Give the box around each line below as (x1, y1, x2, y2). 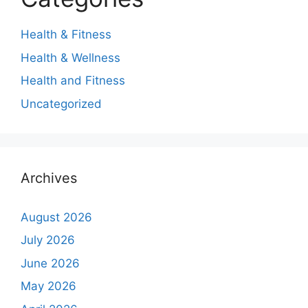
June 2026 (21, 256, 80, 270)
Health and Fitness (21, 74, 125, 87)
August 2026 (21, 210, 92, 224)
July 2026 (21, 233, 75, 247)
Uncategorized (21, 96, 102, 111)
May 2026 (21, 279, 76, 293)
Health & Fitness (21, 27, 111, 41)
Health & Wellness (21, 50, 120, 65)
